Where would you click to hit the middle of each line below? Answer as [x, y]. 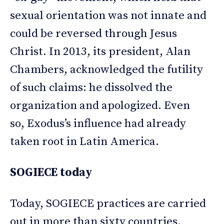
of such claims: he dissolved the [91, 87]
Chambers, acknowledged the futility [106, 69]
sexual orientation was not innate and [108, 15]
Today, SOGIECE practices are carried [108, 203]
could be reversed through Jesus [93, 33]
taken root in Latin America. [84, 141]
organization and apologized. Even [100, 105]
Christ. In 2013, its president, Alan [100, 51]
